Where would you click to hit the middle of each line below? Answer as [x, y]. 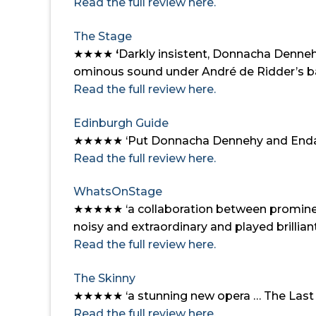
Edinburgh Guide [121, 123]
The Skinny [104, 278]
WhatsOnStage [118, 192]
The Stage [103, 36]
